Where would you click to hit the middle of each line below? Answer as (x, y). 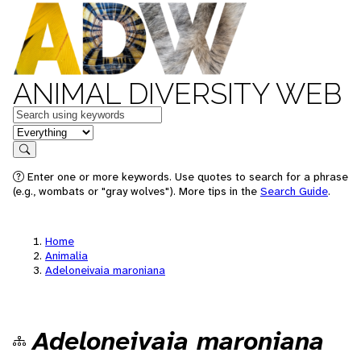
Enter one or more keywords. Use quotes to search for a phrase (186, 176)
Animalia (66, 255)
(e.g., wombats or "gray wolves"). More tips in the (137, 191)
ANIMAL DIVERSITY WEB (177, 93)
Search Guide (294, 191)
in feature (39, 131)
